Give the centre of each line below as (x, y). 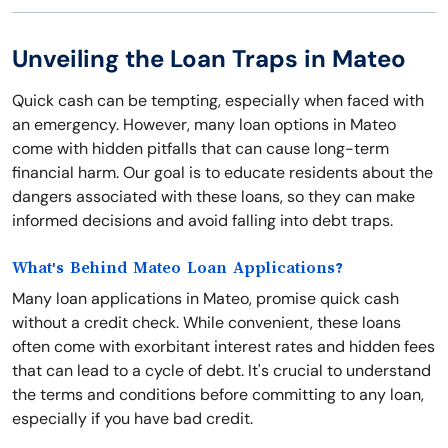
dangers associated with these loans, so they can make (213, 196)
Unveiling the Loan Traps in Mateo (209, 58)
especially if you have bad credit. (132, 418)
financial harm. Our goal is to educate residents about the (222, 172)
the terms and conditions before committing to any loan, (218, 394)
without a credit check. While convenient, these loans (206, 322)
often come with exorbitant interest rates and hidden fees (223, 346)
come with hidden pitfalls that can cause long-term (200, 148)
